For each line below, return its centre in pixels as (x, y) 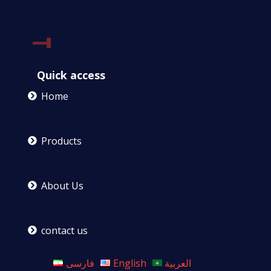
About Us (62, 185)
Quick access (71, 75)
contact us (64, 230)
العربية (178, 263)
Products (61, 141)
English (129, 263)
